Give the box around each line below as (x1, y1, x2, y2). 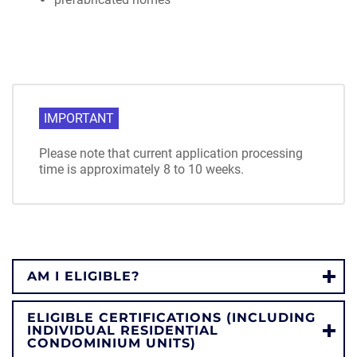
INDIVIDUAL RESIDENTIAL (27, 323, 218, 338)
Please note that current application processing (39, 146, 303, 161)
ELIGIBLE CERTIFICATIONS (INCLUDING (27, 310, 316, 325)
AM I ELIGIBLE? (27, 269, 139, 284)
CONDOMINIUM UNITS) (27, 335, 196, 351)
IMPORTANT (44, 111, 114, 126)
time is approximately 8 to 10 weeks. (39, 162, 244, 177)
